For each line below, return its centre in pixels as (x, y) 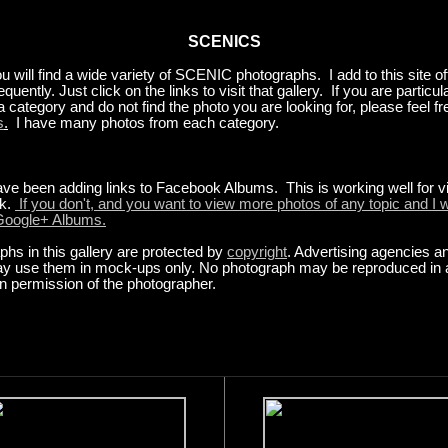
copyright (257, 252)
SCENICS (224, 41)
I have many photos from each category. (143, 123)
